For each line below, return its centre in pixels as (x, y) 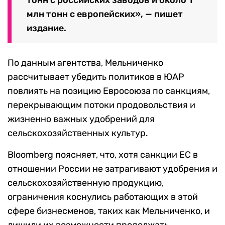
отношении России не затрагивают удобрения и (113, 168)
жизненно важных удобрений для (81, 119)
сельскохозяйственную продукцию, (86, 183)
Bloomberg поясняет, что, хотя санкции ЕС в (103, 154)
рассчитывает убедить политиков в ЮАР (96, 77)
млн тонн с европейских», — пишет (105, 14)
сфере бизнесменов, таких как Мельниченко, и (109, 211)
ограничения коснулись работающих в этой (103, 197)
